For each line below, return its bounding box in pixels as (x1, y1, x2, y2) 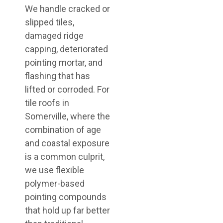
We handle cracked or (25, 3, 110, 14)
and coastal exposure (25, 138, 110, 149)
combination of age (25, 124, 101, 135)
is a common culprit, (25, 151, 105, 162)
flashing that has (25, 71, 90, 82)
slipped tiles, (25, 17, 74, 28)
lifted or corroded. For (25, 84, 110, 95)
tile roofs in (25, 98, 69, 109)
